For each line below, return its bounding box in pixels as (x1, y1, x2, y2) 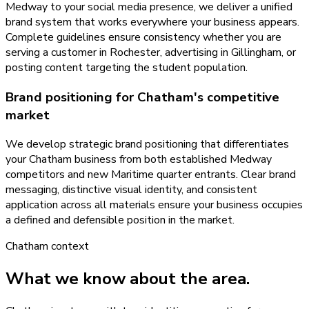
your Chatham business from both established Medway (6, 152, 272, 168)
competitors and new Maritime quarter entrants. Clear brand (6, 167, 296, 183)
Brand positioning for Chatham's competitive (6, 88, 279, 106)
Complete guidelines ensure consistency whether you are (6, 29, 281, 45)
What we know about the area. (6, 268, 250, 290)
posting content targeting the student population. (6, 59, 248, 75)
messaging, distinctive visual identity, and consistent (6, 182, 257, 198)
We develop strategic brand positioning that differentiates (6, 137, 289, 152)
